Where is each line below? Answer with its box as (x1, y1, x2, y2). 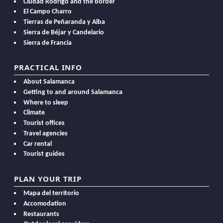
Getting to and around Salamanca (23, 88, 123, 96)
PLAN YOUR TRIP (14, 173, 82, 184)
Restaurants (23, 210, 60, 218)
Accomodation (23, 200, 67, 208)
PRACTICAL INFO (14, 62, 83, 72)
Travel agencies (23, 129, 68, 137)
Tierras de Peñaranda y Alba (23, 18, 106, 26)
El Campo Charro (23, 8, 72, 16)
